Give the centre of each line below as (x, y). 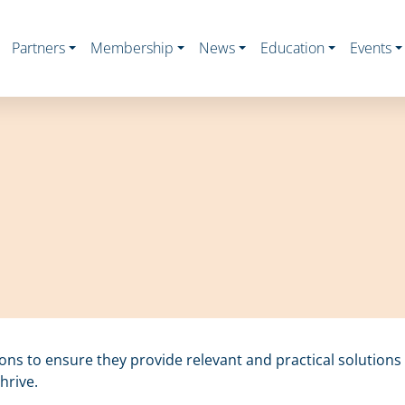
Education (292, 48)
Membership (132, 48)
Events (371, 48)
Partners (38, 48)
